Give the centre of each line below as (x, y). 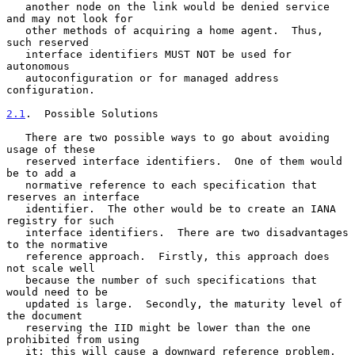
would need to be (57, 292)
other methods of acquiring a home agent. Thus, (16, 30)
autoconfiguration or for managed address (16, 78)
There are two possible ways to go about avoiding (16, 137)
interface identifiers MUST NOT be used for (16, 54)
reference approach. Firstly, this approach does (16, 256)
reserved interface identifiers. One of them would (16, 161)
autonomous (38, 66)
